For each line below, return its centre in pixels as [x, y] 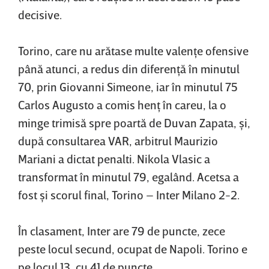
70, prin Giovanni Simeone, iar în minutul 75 [128, 87]
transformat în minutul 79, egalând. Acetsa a [128, 177]
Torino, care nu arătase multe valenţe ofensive [133, 51]
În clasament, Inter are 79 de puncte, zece [122, 231]
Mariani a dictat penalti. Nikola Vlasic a [114, 159]
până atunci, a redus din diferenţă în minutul [129, 69]
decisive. [40, 15]
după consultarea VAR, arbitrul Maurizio [118, 141]
